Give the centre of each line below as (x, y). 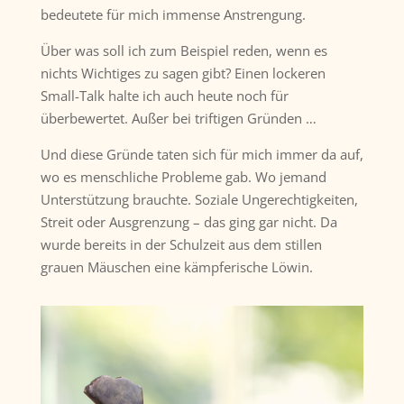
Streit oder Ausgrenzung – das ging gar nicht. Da (188, 222)
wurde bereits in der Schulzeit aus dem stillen (181, 245)
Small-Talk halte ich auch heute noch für (164, 96)
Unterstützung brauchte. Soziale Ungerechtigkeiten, (199, 200)
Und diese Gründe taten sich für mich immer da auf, (202, 155)
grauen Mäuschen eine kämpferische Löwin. (176, 267)
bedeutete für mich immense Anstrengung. (173, 15)
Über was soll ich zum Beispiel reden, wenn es (184, 51)
